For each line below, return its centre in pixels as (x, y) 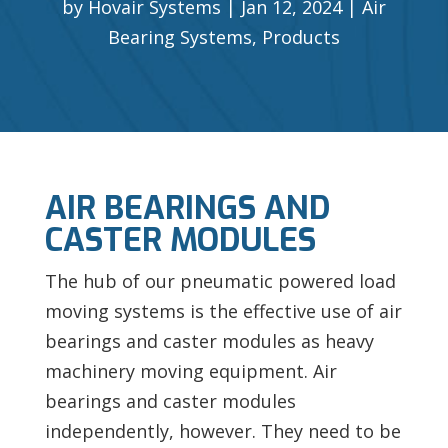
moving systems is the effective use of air (223, 310)
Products (300, 36)
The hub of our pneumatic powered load (220, 280)
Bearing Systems (179, 36)
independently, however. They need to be (222, 430)
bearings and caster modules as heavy (209, 340)
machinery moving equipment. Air (190, 370)
